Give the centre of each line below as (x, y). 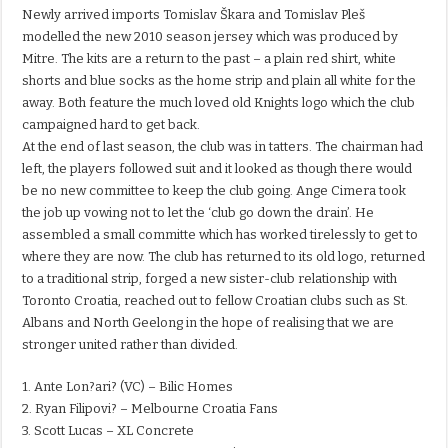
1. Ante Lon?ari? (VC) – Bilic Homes (128, 387)
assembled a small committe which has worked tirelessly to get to (220, 235)
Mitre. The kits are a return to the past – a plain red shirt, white (209, 59)
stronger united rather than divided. (130, 345)
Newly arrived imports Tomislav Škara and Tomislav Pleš (194, 15)
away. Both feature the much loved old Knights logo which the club (219, 103)
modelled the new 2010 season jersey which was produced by (210, 37)
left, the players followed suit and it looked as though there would (217, 169)
